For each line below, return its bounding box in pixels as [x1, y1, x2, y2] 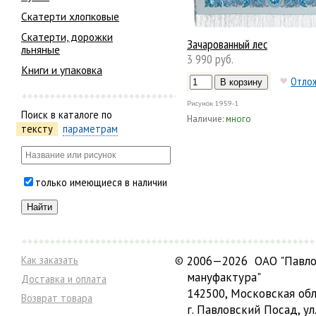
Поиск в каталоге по [21, 108, 112, 122]
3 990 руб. [187, 51, 233, 68]
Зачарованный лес [187, 36, 267, 53]
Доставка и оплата [21, 272, 107, 286]
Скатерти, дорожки [21, 30, 113, 44]
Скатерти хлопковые [21, 9, 119, 24]
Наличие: [187, 113, 224, 126]
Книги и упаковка [21, 63, 102, 78]
